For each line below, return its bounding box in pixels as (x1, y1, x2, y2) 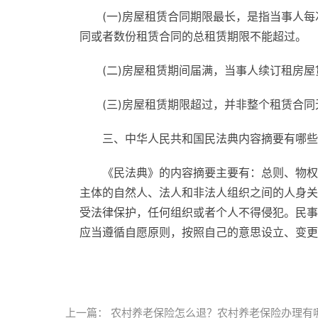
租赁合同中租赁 (234, 258, 314, 272)
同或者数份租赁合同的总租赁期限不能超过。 (79, 29, 307, 43)
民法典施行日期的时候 (117, 258, 231, 272)
